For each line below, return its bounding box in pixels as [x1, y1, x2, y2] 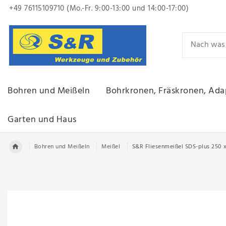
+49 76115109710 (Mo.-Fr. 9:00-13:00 [9, 3, 130, 15]
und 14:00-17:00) [130, 3, 189, 15]
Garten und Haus [8, 112, 77, 127]
